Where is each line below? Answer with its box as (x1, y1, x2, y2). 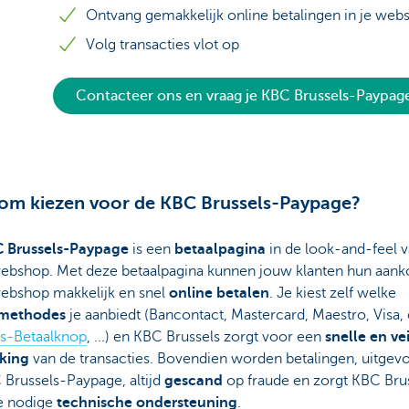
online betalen (168, 285, 269, 301)
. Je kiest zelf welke (268, 285, 396, 301)
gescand (163, 372, 226, 389)
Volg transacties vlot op (86, 37, 239, 53)
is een (128, 241, 174, 257)
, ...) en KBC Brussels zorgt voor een (86, 329, 325, 345)
